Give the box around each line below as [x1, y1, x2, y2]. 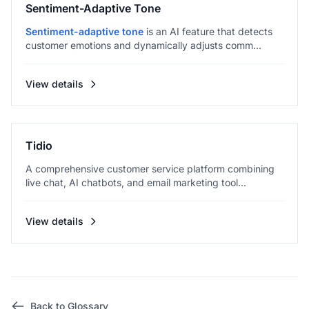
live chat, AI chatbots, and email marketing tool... [26, 177, 246, 188]
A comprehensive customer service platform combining [26, 163, 275, 175]
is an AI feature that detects [143, 26, 272, 37]
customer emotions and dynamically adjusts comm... [26, 39, 261, 51]
